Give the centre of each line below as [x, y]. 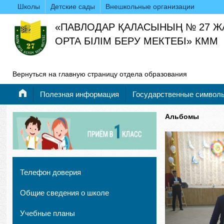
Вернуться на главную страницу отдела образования [100, 74]
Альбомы [182, 116]
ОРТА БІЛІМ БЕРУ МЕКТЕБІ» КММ [136, 41]
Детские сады [73, 6]
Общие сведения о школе [64, 193]
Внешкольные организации [150, 6]
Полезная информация [79, 94]
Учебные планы [47, 213]
